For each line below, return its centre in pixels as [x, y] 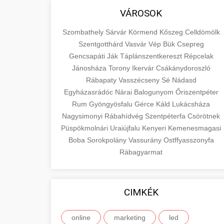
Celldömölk [202, 32]
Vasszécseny [140, 80]
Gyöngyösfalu [112, 104]
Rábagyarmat [141, 152]
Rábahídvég [125, 116]
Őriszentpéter [197, 92]
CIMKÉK [141, 192]
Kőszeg [172, 32]
